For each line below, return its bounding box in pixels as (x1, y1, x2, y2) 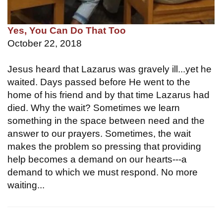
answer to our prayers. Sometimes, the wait (7, 128, 191, 139)
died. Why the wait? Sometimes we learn (7, 102, 180, 113)
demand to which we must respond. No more (7, 166, 198, 177)
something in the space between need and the (7, 115, 205, 126)
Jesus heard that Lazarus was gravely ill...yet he (7, 63, 212, 74)
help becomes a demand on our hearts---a (7, 154, 187, 165)
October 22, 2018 (7, 38, 82, 49)
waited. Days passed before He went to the (7, 76, 190, 87)
